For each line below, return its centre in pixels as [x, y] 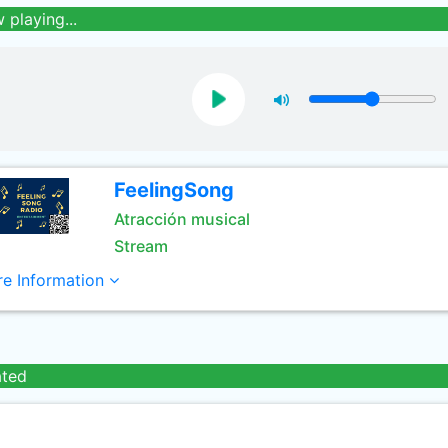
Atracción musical [181, 219]
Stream [140, 246]
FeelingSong [173, 190]
